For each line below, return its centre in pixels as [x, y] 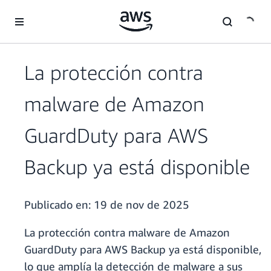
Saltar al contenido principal [58, 12]
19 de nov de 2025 [142, 205]
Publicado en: [59, 205]
